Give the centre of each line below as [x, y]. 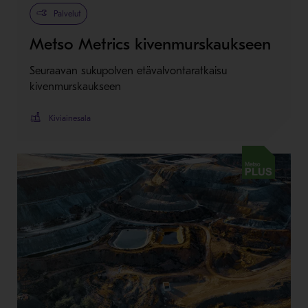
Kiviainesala [69, 118]
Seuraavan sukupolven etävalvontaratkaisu [128, 70]
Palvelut [67, 13]
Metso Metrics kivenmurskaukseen [150, 44]
